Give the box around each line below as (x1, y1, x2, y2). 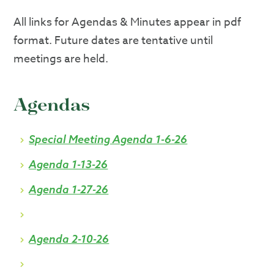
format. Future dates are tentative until (13, 32, 213, 49)
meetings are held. (13, 51, 109, 67)
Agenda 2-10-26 (29, 232, 109, 246)
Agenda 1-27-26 (29, 182, 109, 196)
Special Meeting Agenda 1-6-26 (29, 132, 188, 146)
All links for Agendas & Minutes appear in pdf (13, 14, 242, 31)
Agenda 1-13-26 (29, 157, 108, 171)
